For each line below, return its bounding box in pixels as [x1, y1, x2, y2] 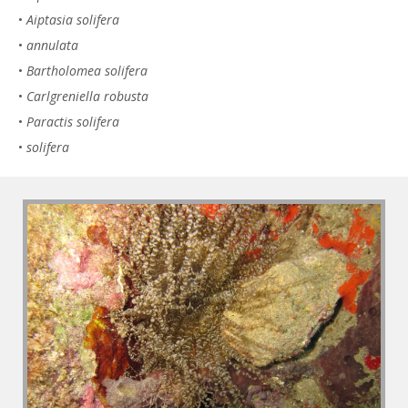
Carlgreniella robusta [26, 87, 148, 105]
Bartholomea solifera [26, 61, 148, 79]
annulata [26, 36, 78, 54]
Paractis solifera [26, 112, 119, 130]
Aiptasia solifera [26, 10, 119, 28]
